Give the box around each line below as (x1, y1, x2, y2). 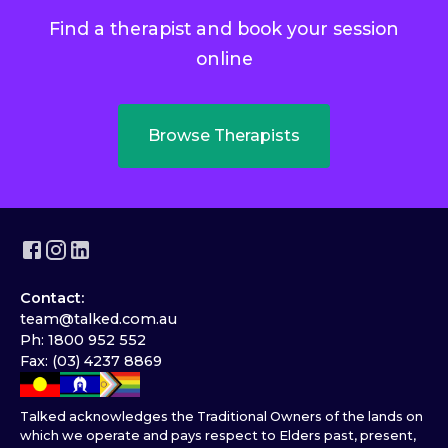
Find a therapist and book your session (49, 18, 399, 40)
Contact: (20, 289, 84, 308)
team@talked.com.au (20, 310, 177, 329)
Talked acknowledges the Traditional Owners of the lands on (20, 409, 423, 425)
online (195, 48, 253, 70)
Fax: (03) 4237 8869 (20, 352, 162, 371)
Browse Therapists (148, 126, 300, 146)
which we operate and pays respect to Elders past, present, (20, 428, 416, 444)
